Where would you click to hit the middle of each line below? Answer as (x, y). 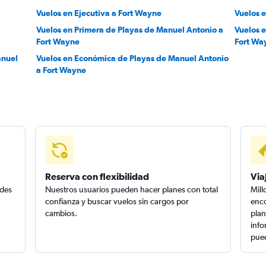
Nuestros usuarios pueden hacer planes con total (132, 189)
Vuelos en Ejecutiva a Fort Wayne (99, 13)
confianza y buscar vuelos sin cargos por (117, 201)
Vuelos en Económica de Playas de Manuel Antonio (132, 58)
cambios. (61, 213)
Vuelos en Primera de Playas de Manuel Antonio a (129, 30)
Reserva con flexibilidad (97, 176)
